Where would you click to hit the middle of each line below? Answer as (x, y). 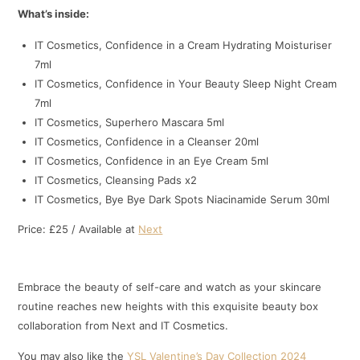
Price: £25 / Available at (78, 229)
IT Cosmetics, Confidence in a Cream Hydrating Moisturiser (184, 45)
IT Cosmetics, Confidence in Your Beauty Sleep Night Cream (186, 83)
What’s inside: (54, 14)
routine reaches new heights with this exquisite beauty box (168, 306)
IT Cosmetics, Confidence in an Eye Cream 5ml (152, 160)
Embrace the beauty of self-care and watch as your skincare (170, 286)
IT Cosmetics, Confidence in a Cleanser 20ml (147, 141)
